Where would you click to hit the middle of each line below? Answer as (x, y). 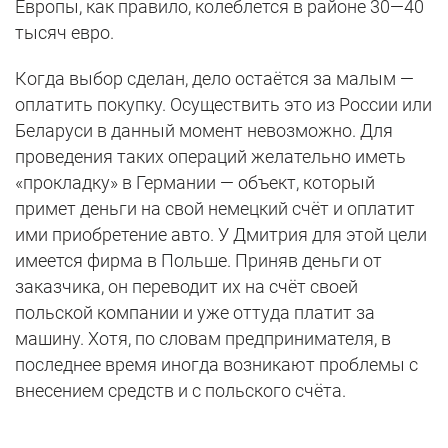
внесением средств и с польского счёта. (180, 391)
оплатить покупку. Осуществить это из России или (223, 105)
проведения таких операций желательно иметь (210, 157)
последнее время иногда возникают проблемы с (216, 365)
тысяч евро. (64, 33)
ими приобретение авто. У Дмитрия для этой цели (221, 235)
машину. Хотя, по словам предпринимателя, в (203, 339)
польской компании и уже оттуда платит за (195, 313)
